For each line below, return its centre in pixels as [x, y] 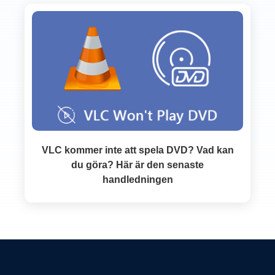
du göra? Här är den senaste [137, 165]
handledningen [137, 180]
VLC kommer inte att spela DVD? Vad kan [137, 150]
